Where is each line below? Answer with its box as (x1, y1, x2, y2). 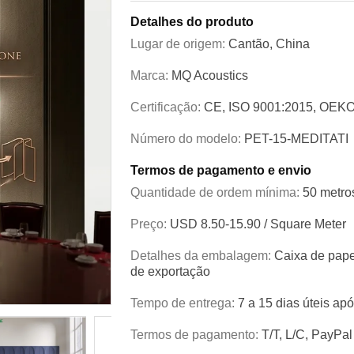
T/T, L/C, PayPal (262, 328, 352, 342)
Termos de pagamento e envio (130, 164, 311, 178)
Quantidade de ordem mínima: (130, 186, 303, 200)
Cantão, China (228, 37, 310, 51)
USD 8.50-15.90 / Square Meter (170, 217, 346, 232)
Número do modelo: (130, 132, 244, 146)
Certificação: (130, 100, 204, 115)
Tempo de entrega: (130, 296, 238, 311)
